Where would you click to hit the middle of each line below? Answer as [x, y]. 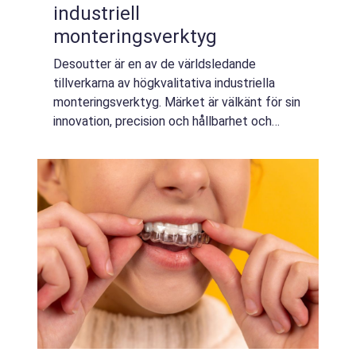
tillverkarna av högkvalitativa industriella [164, 83]
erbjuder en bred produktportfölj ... [148, 140]
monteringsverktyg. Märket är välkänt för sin [177, 102]
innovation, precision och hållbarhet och [163, 121]
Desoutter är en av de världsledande [155, 64]
